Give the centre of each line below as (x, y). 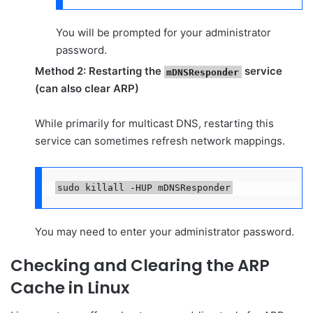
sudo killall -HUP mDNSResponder (144, 188)
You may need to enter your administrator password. (165, 231)
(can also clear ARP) (87, 89)
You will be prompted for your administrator (163, 33)
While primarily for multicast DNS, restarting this (154, 124)
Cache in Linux (70, 287)
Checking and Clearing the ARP (140, 265)
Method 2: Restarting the (100, 71)
